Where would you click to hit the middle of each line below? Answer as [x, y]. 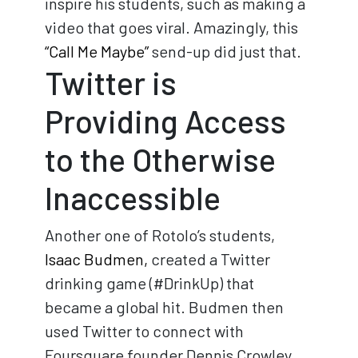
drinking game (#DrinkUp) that [149, 282]
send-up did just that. [225, 51]
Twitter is [111, 82]
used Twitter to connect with [144, 330]
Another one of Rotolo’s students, [160, 235]
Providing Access [165, 120]
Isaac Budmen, [96, 259]
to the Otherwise [160, 159]
